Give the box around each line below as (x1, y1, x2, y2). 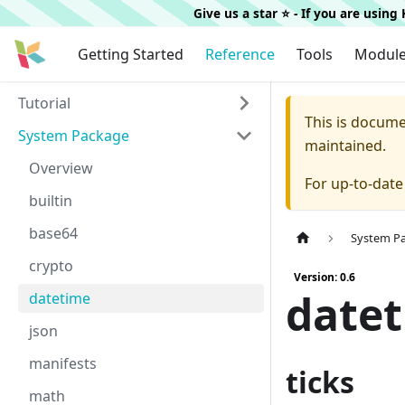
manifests (29, 353, 97, 373)
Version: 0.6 (294, 269, 355, 286)
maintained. (305, 136, 386, 155)
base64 (29, 223, 78, 243)
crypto (29, 256, 73, 276)
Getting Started (78, 44, 184, 64)
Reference (205, 44, 276, 64)
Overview (29, 158, 93, 178)
